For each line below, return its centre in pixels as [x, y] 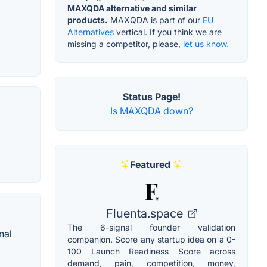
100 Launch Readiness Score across [151, 252]
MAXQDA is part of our [155, 20]
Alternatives [91, 32]
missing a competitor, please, [125, 44]
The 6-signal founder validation [151, 228]
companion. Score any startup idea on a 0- [151, 240]
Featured [150, 165]
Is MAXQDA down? [151, 111]
